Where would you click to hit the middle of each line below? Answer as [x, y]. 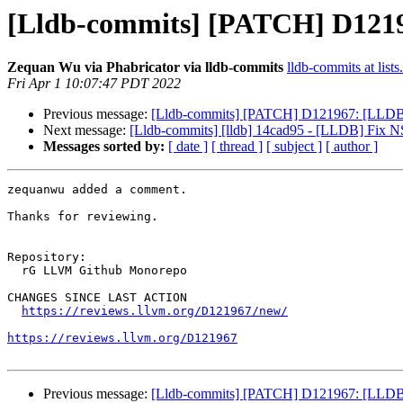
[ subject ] [294, 147]
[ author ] [352, 147]
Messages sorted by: [104, 147]
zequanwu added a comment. [97, 190]
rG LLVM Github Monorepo [14, 271]
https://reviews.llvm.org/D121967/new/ [155, 311]
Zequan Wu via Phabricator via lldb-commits [145, 67]
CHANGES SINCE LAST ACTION [97, 298]
